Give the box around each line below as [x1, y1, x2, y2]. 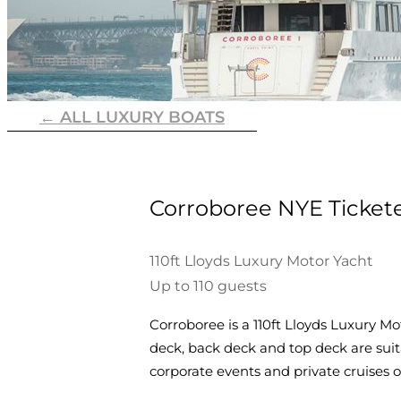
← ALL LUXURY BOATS [39, 107, 225, 127]
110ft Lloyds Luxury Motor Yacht [149, 252, 373, 269]
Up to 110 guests [149, 277, 267, 294]
